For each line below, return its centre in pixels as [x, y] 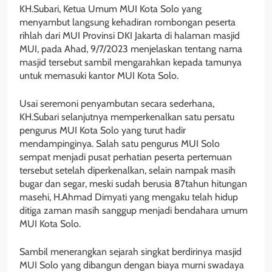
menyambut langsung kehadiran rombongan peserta [127, 22]
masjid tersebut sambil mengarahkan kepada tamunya [131, 62]
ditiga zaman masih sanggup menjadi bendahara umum [134, 210]
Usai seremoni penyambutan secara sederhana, [117, 103]
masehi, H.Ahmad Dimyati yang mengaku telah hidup [129, 197]
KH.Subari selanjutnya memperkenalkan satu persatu [127, 117]
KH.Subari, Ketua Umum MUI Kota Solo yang [110, 8]
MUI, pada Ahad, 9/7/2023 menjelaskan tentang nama [131, 49]
